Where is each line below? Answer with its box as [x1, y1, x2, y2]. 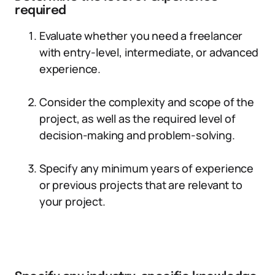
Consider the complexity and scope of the [39, 95, 254, 109]
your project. [39, 194, 106, 209]
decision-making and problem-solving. [39, 128, 235, 142]
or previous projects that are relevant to [39, 177, 242, 192]
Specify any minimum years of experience [39, 161, 254, 176]
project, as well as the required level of [39, 111, 236, 126]
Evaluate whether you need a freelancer [39, 28, 243, 43]
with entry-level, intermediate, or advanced [39, 45, 259, 60]
